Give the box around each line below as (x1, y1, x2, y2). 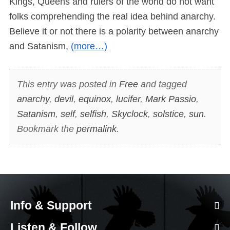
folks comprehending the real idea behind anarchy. (9, 11, 216, 22)
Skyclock (111, 108, 148, 119)
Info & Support (10, 199, 92, 213)
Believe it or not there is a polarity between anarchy (9, 26, 219, 37)
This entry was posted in (16, 79, 119, 89)
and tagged (138, 79, 187, 89)
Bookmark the (16, 123, 76, 134)
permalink (76, 123, 117, 134)
